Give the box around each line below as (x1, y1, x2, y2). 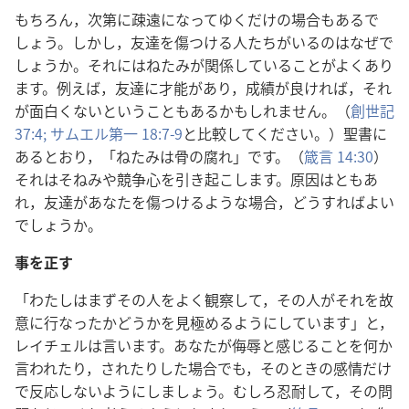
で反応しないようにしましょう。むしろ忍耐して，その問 (15, 380, 393, 402)
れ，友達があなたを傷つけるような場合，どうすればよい (15, 191, 394, 213)
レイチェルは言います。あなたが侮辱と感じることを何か (15, 334, 393, 356)
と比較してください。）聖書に (183, 122, 387, 144)
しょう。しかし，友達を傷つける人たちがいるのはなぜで (15, 31, 393, 53)
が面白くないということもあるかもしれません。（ (15, 100, 351, 121)
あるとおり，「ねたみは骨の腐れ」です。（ (15, 145, 304, 167)
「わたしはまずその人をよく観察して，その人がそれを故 (15, 288, 393, 310)
